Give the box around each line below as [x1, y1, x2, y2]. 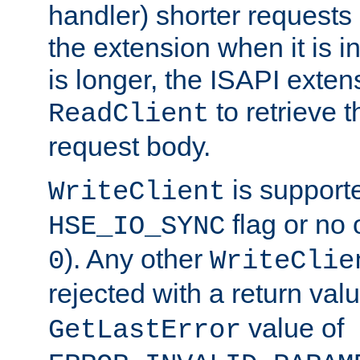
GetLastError [48, 314, 241, 346]
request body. [48, 130, 211, 162]
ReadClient [48, 98, 209, 129]
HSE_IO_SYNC [48, 211, 225, 242]
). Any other [64, 243, 210, 274]
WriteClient [48, 176, 225, 207]
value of [241, 312, 344, 343]
